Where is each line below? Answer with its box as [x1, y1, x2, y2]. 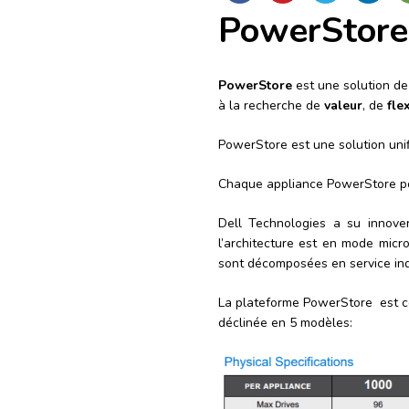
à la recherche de [218, 96, 324, 114]
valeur [324, 96, 362, 114]
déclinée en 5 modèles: [218, 313, 352, 331]
